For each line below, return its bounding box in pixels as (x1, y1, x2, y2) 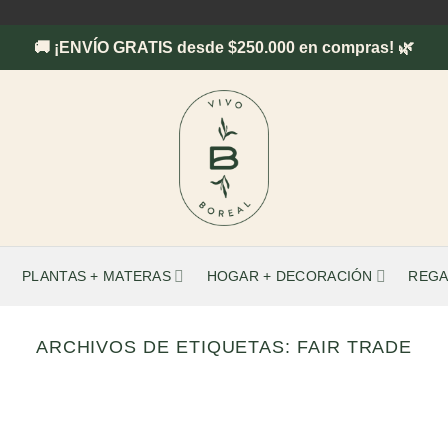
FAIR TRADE (296, 336, 413, 357)
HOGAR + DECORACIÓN (206, 268, 373, 284)
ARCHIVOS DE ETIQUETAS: (35, 336, 297, 357)
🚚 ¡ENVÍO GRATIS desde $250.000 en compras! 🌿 (34, 39, 414, 56)
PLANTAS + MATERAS (22, 268, 172, 284)
